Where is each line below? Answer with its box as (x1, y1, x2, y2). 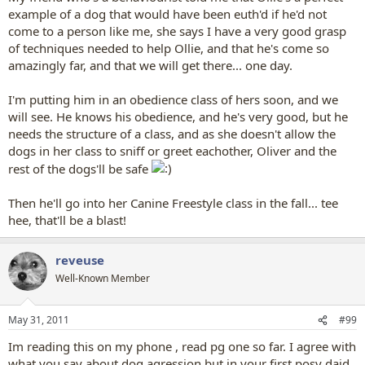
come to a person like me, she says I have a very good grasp (8, 22, 346, 39)
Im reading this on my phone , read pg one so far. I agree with (8, 338, 356, 354)
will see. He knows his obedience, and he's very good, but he (8, 108, 348, 125)
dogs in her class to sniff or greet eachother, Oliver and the (8, 142, 336, 159)
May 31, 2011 (8, 313, 69, 327)
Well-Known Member (55, 270, 150, 285)
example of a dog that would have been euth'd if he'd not (8, 5, 327, 22)
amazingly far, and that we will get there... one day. (8, 56, 292, 73)
